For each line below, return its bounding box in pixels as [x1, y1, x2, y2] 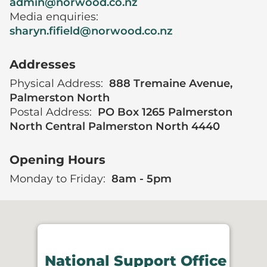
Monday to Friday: [10, 172, 108, 185]
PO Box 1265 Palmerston [98, 105, 232, 119]
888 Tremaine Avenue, [109, 77, 232, 90]
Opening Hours [10, 153, 105, 167]
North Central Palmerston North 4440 [10, 120, 220, 133]
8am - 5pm [111, 172, 172, 185]
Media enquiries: [10, 10, 98, 23]
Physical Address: [10, 77, 106, 90]
